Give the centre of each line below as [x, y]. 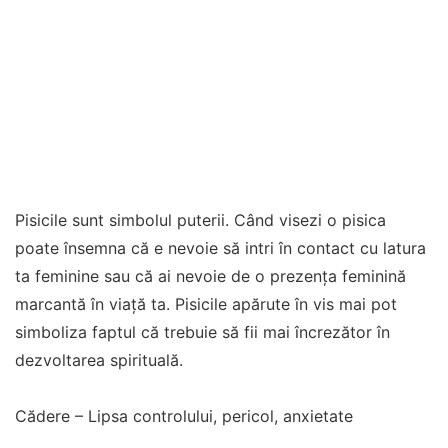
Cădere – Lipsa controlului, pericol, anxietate [184, 416]
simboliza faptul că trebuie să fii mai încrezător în [202, 332]
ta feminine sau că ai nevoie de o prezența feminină [210, 276]
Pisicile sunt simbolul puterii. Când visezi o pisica [200, 220]
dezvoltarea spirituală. [99, 360]
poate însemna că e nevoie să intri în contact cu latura [220, 248]
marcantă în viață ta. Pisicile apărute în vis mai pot [206, 304]
